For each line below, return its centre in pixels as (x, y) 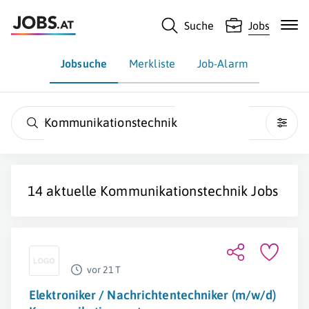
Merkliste (152, 63)
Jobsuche (84, 63)
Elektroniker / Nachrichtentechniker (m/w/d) (153, 295)
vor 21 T (104, 270)
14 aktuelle (64, 191)
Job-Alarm (222, 63)
